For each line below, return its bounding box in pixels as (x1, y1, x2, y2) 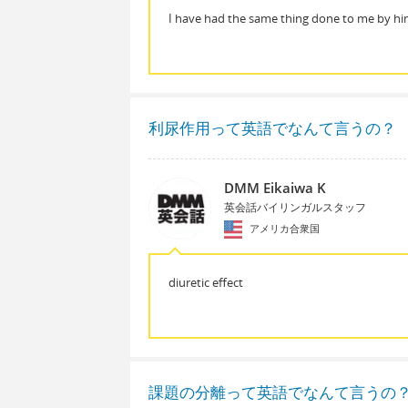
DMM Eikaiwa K (223, 178, 326, 197)
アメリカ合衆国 (246, 220, 320, 235)
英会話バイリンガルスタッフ (223, 199, 366, 215)
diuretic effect (168, 274, 243, 291)
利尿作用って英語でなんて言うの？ (148, 117, 396, 138)
